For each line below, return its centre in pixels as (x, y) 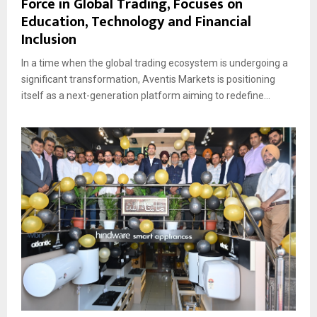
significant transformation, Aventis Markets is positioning (148, 80)
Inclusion (49, 40)
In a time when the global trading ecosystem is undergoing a (155, 63)
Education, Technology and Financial (136, 22)
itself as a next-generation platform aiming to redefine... (146, 96)
